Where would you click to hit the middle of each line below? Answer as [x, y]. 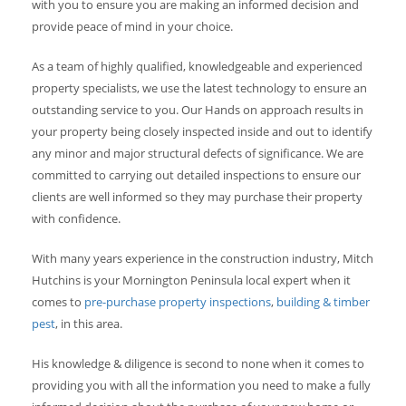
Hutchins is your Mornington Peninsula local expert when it [191, 280]
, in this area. [89, 324]
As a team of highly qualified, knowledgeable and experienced [197, 67]
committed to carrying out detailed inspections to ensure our [196, 175]
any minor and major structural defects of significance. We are [198, 154]
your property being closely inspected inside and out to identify [202, 132]
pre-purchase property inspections [178, 302]
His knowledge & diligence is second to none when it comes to [198, 364]
